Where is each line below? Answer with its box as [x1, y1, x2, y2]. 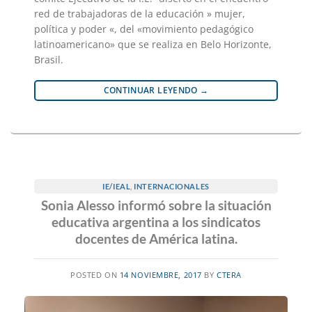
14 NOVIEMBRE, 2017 [119, 270, 202, 281]
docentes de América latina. [75, 231, 237, 247]
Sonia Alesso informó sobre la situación [40, 197, 272, 214]
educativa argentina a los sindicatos [52, 214, 260, 231]
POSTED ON [70, 270, 120, 281]
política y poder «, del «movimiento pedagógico [34, 22, 253, 36]
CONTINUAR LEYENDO [103, 84, 201, 96]
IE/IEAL [102, 181, 131, 191]
